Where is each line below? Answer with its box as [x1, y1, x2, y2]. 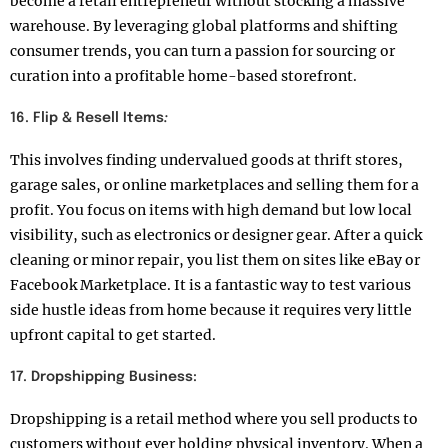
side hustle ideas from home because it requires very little [10, 300, 412, 319]
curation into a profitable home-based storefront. [10, 66, 357, 85]
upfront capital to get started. [10, 325, 216, 344]
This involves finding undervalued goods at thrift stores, [10, 150, 403, 169]
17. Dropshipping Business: [10, 369, 197, 384]
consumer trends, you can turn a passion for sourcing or [10, 41, 395, 60]
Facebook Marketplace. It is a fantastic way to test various [10, 275, 411, 294]
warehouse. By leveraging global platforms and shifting [10, 16, 398, 35]
